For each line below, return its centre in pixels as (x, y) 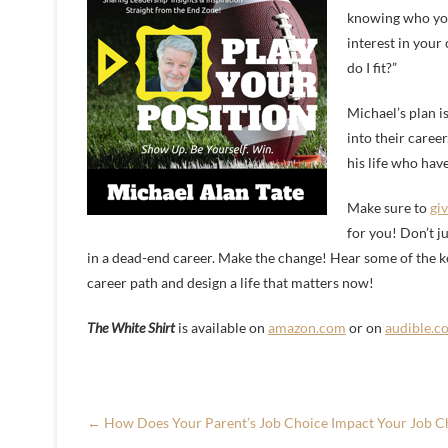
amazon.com (307, 327)
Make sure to (388, 207)
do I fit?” (372, 67)
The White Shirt (131, 327)
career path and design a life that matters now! (230, 282)
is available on (221, 327)
